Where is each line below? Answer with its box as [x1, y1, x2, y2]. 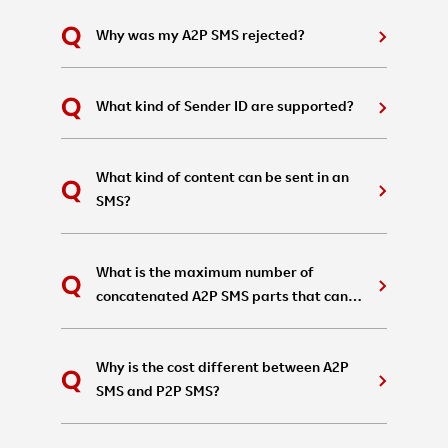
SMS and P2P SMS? [95, 386, 220, 400]
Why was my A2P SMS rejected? [95, 30, 305, 44]
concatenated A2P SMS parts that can [95, 291, 348, 305]
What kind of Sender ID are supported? [95, 101, 354, 115]
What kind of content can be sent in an [95, 172, 349, 186]
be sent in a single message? [95, 315, 284, 329]
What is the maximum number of [95, 267, 314, 281]
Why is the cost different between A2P [95, 362, 349, 376]
